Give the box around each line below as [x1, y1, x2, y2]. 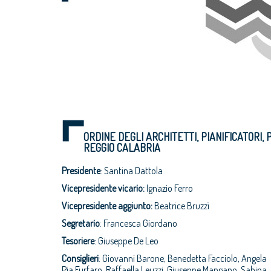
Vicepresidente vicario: [62, 182, 146, 194]
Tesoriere [62, 235, 94, 247]
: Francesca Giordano [100, 217, 177, 229]
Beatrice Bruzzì [154, 200, 209, 212]
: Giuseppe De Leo [94, 235, 158, 247]
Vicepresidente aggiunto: [62, 200, 154, 212]
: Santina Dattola [100, 165, 163, 177]
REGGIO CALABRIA [83, 141, 160, 154]
